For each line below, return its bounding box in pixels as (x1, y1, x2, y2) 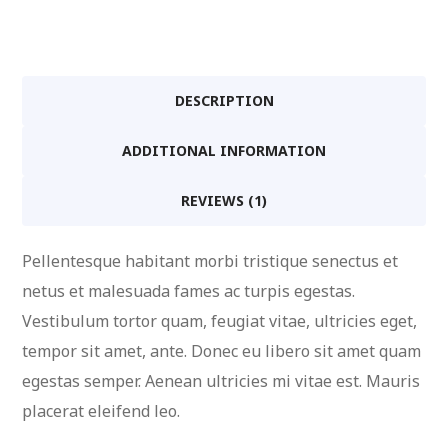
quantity (21, 35, 85, 58)
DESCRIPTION (174, 90, 274, 110)
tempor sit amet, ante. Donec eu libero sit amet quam (22, 339, 422, 362)
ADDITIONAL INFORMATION (122, 140, 326, 160)
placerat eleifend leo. (22, 399, 181, 422)
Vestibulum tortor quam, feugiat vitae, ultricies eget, (22, 309, 418, 332)
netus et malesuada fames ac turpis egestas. (22, 279, 356, 302)
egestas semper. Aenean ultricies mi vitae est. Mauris (22, 369, 421, 392)
